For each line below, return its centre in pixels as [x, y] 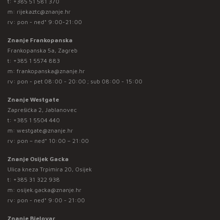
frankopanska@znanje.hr [51, 71]
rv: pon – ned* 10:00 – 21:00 [48, 140]
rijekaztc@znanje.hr [44, 11]
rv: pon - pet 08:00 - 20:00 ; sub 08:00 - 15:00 [75, 81]
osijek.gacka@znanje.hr [49, 190]
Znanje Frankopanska [40, 40]
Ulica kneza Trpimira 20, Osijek [50, 169]
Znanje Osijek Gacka [38, 159]
